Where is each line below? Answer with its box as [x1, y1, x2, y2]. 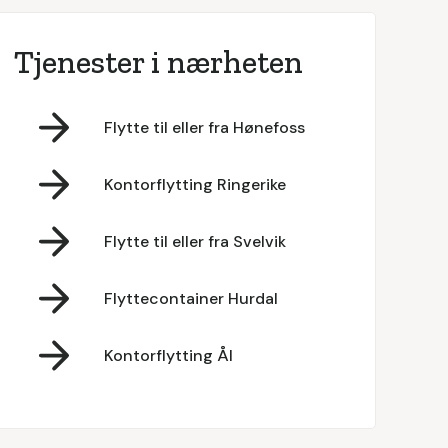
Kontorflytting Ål [103, 344, 233, 366]
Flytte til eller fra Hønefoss [103, 116, 305, 138]
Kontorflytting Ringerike [103, 173, 286, 195]
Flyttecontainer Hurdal [103, 287, 278, 309]
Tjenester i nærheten [13, 43, 303, 81]
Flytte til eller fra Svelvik [103, 230, 286, 252]
